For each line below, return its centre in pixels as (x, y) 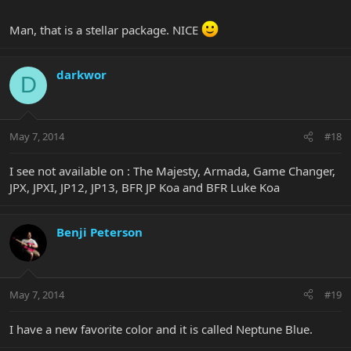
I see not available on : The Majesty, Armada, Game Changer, (172, 171)
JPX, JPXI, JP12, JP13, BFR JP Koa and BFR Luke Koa (145, 188)
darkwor (81, 74)
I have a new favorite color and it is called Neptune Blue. (161, 329)
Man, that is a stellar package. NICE (105, 29)
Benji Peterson (100, 232)
